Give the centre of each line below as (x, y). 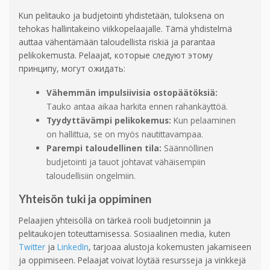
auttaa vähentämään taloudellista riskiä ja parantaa (117, 42)
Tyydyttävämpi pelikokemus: (108, 121)
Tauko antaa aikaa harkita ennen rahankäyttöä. (137, 107)
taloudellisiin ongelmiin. (91, 176)
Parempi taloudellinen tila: (104, 148)
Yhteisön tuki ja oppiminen (85, 199)
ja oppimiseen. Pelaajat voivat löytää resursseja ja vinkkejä (132, 260)
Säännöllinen (187, 148)
